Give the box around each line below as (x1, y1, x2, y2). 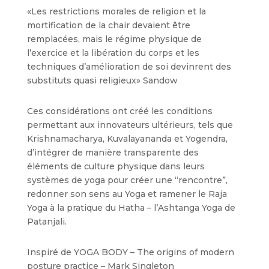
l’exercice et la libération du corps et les (26, 47, 199, 58)
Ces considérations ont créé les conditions (26, 106, 213, 116)
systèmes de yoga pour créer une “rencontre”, (26, 175, 228, 186)
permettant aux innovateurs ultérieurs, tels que (26, 119, 233, 130)
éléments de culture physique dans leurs (26, 161, 205, 172)
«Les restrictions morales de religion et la (26, 6, 206, 17)
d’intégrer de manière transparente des (26, 147, 199, 158)
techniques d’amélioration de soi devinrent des (26, 61, 231, 72)
